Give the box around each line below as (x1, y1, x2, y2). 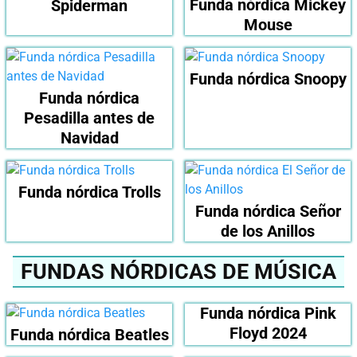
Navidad (60, 128, 119, 148)
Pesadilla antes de (24, 108, 155, 128)
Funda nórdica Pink (199, 304, 336, 324)
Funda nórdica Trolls (18, 182, 161, 202)
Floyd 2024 (229, 324, 307, 343)
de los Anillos (221, 222, 315, 241)
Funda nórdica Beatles (10, 325, 169, 345)
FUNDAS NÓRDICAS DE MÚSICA (21, 259, 336, 285)
